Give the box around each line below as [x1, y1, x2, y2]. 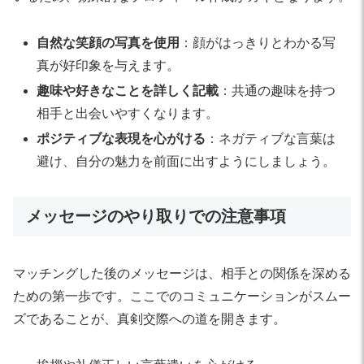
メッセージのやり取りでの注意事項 [26, 206, 286, 225]
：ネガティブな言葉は [206, 131, 336, 145]
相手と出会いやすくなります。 [37, 106, 219, 120]
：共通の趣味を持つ [219, 83, 336, 97]
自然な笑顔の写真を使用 [37, 35, 180, 50]
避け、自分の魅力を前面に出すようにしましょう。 [37, 154, 336, 168]
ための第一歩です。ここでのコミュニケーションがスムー [13, 289, 351, 304]
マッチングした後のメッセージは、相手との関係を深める [13, 266, 351, 281]
